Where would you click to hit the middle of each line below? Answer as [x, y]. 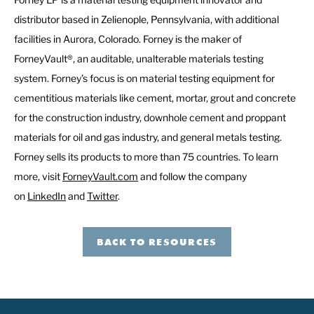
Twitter [102, 196]
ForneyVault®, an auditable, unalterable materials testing [139, 59]
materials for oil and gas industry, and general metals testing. [148, 137]
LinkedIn [47, 196]
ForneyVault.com [100, 177]
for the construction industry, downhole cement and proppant [150, 118]
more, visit [38, 177]
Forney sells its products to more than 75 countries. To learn [146, 157]
